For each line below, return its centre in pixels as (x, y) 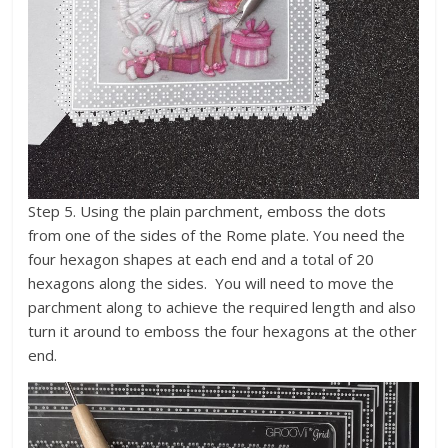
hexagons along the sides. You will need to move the (211, 282)
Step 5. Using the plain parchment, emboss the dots (207, 210)
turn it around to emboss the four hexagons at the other (223, 330)
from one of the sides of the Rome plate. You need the (217, 234)
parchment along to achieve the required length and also (222, 306)
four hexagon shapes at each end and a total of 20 (201, 258)
